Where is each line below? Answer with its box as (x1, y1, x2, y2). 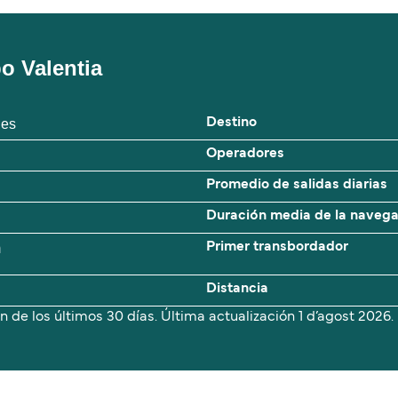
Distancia (206, 283, 268, 296)
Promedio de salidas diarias (206, 179, 387, 192)
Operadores (206, 147, 284, 161)
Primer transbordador (206, 241, 348, 254)
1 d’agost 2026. (298, 311, 394, 324)
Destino (206, 116, 257, 130)
